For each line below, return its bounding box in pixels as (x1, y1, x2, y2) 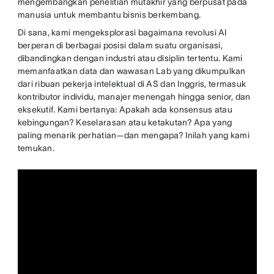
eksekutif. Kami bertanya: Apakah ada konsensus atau (17, 105, 232, 115)
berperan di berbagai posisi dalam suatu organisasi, (17, 40, 223, 51)
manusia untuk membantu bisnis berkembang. (17, 10, 203, 20)
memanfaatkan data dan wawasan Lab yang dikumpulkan (17, 66, 246, 76)
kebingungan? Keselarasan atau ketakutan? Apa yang (17, 117, 232, 128)
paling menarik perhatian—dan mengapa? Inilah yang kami (17, 130, 250, 141)
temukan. (17, 143, 54, 154)
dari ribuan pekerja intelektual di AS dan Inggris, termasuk (17, 79, 246, 89)
